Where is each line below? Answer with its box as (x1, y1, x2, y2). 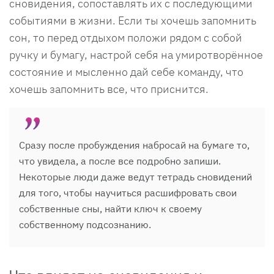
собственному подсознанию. (19, 218, 151, 231)
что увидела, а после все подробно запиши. (19, 154, 221, 167)
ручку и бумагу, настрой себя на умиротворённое (9, 47, 263, 62)
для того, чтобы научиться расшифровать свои (19, 186, 237, 199)
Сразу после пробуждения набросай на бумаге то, (19, 138, 250, 151)
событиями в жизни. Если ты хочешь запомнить (9, 13, 256, 28)
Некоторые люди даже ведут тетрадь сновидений (19, 170, 252, 183)
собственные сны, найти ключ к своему (19, 202, 202, 215)
